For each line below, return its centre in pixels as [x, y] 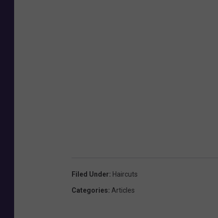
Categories [90, 191]
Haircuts [125, 174]
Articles [123, 191]
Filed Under [90, 174]
